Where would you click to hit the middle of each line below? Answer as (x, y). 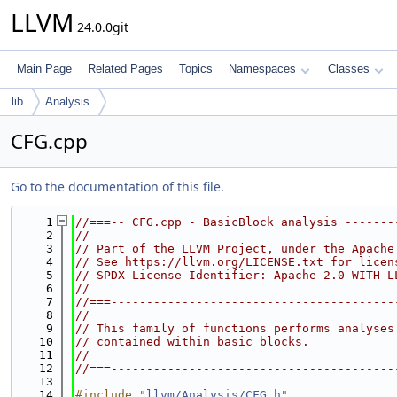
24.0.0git (101, 27)
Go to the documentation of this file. (117, 187)
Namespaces (262, 69)
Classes (349, 69)
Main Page (44, 69)
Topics (196, 69)
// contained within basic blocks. (192, 342)
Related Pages (125, 69)
